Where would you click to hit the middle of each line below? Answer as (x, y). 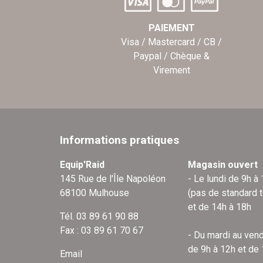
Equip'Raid (82, 164)
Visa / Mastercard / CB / (171, 42)
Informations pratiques (119, 140)
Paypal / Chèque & (171, 56)
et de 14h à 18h (219, 207)
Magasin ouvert (222, 164)
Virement (171, 70)
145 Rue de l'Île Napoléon (113, 178)
